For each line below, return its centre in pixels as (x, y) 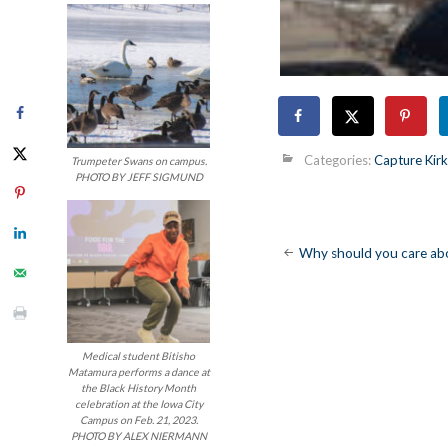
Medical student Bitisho (139, 355)
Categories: (338, 159)
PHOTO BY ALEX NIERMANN (138, 435)
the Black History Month (139, 387)
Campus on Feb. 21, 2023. (138, 419)
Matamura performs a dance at (138, 371)
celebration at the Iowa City (138, 403)
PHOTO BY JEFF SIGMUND (138, 176)
